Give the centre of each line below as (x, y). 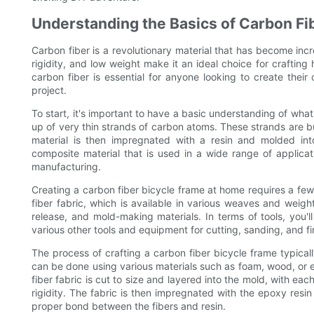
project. (49, 90)
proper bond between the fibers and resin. (129, 306)
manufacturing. (66, 167)
